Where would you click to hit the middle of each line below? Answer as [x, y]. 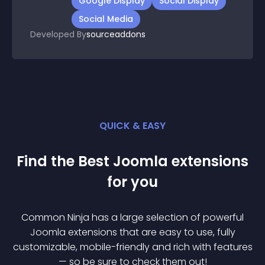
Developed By [58, 34]
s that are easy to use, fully [174, 232]
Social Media [106, 19]
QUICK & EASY [132, 126]
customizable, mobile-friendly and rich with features [132, 247]
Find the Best [65, 161]
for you [132, 182]
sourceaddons [116, 34]
